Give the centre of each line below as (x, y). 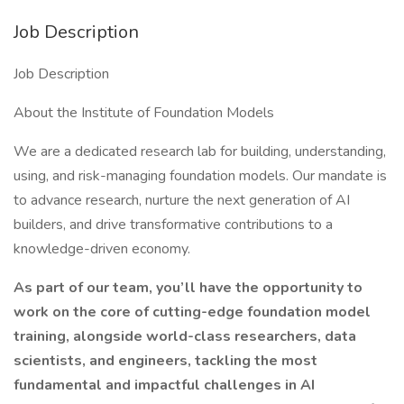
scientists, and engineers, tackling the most (165, 361)
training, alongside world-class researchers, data (185, 336)
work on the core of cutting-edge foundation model (192, 312)
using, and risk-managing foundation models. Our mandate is (200, 176)
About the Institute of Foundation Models (144, 113)
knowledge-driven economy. (102, 249)
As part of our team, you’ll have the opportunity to (188, 288)
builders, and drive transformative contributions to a (173, 225)
